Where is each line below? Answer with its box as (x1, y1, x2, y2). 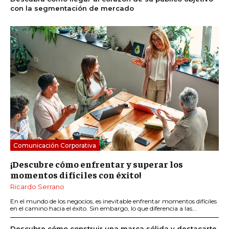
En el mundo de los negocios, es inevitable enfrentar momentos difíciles (10, 197, 217, 205)
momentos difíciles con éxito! (10, 169, 141, 181)
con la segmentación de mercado (10, 4, 134, 12)
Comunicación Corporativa (13, 142, 96, 150)
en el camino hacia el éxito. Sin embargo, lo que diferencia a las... (10, 204, 197, 213)
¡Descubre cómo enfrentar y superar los (10, 158, 183, 170)
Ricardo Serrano (10, 182, 64, 191)
